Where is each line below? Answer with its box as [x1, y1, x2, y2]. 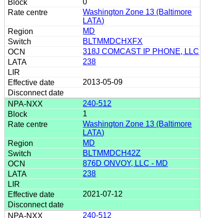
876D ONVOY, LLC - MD [83, 159, 168, 167]
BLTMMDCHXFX [83, 36, 143, 45]
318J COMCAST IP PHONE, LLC [83, 47, 200, 55]
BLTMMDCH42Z [83, 148, 141, 157]
